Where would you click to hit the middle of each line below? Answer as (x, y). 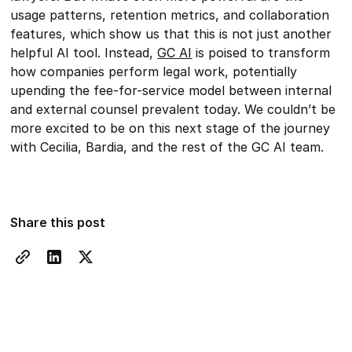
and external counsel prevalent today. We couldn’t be (173, 109)
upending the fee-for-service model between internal (171, 90)
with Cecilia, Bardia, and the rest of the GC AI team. (167, 147)
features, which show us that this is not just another (171, 34)
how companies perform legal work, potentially (154, 71)
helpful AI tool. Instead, (84, 53)
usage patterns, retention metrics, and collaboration (170, 15)
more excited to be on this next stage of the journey (170, 128)
